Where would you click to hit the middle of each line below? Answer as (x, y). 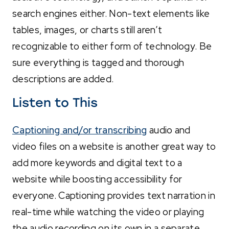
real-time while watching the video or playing (108, 212)
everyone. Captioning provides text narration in (114, 195)
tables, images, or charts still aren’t (87, 30)
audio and (169, 130)
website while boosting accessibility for (97, 179)
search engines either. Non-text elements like (111, 13)
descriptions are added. (63, 79)
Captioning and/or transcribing (80, 130)
